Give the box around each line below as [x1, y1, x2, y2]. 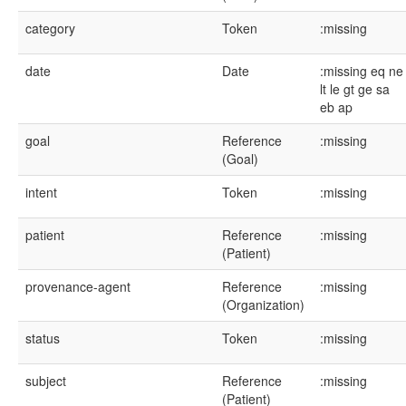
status [25, 329, 60, 347]
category [25, 19, 75, 37]
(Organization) [222, 295, 304, 314]
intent [25, 183, 57, 201]
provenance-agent [25, 277, 130, 295]
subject [25, 372, 66, 390]
